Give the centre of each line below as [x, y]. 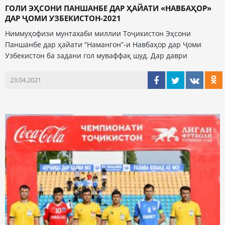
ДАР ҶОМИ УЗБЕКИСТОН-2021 [63, 18]
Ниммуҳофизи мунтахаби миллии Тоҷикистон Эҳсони [98, 33]
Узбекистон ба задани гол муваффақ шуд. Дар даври [96, 55]
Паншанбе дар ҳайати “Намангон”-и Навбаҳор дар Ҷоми [103, 44]
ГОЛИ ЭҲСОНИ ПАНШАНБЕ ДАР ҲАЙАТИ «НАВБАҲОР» [108, 8]
